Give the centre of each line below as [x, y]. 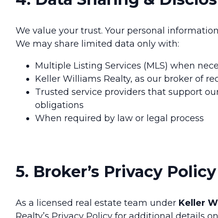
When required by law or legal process [121, 118]
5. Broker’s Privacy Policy [116, 172]
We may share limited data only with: [97, 44]
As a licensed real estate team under [97, 203]
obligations [59, 105]
